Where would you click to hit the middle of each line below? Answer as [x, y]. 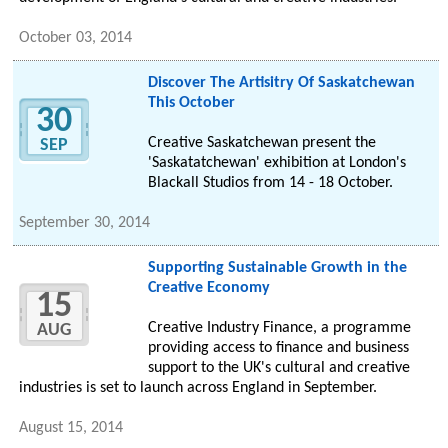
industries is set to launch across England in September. [198, 388]
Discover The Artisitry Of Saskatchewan [281, 83]
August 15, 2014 [71, 428]
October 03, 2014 [76, 38]
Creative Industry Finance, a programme [279, 328]
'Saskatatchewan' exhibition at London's [276, 163]
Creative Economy [208, 288]
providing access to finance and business [278, 348]
